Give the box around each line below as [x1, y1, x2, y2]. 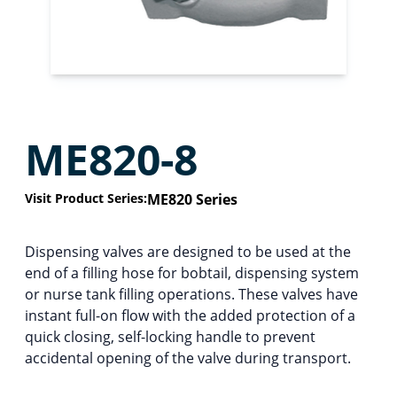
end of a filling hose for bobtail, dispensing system [25, 262, 359, 283]
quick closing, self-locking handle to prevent [25, 326, 315, 346]
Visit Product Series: [25, 189, 147, 206]
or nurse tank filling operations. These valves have [25, 284, 358, 304]
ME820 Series [147, 189, 237, 209]
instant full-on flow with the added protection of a [25, 305, 355, 325]
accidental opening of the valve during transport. [25, 347, 351, 368]
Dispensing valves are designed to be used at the [25, 241, 351, 261]
